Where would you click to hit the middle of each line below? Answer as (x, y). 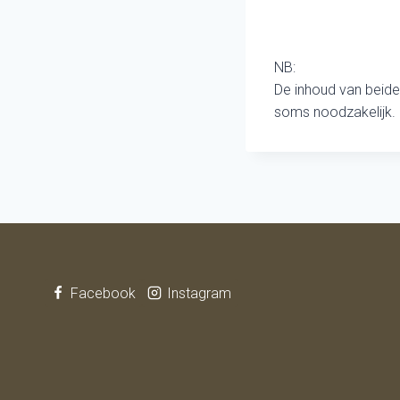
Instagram (200, 293)
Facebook (104, 293)
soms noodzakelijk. (335, 112)
